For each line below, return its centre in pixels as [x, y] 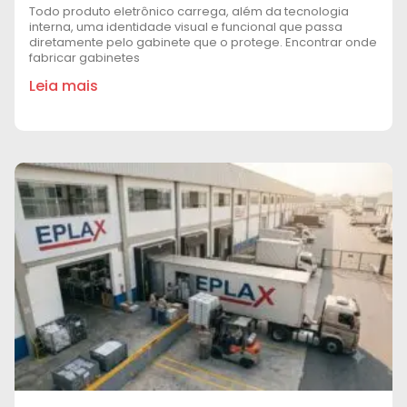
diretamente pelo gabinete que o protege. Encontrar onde [203, 42]
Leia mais [64, 85]
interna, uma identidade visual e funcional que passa [186, 26]
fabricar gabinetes [84, 57]
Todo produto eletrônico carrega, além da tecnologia [189, 11]
